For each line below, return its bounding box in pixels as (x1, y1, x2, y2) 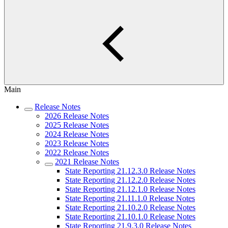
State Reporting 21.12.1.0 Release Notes (65, 185, 195, 193)
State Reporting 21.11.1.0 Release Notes (65, 194, 195, 203)
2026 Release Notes (45, 111, 109, 120)
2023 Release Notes (45, 139, 109, 148)
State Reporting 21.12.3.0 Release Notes (65, 166, 195, 175)
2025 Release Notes (45, 121, 109, 129)
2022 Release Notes (45, 148, 109, 157)
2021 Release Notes (55, 157, 119, 166)
